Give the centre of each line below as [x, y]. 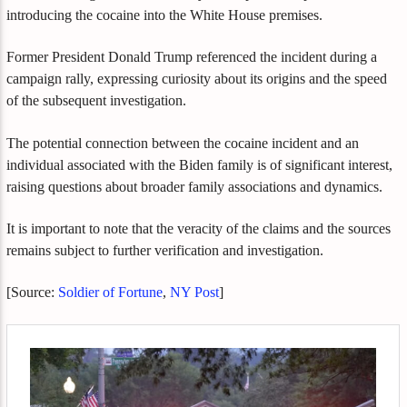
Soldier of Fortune [111, 293]
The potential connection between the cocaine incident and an [183, 143]
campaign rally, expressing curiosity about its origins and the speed [197, 79]
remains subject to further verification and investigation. [165, 250]
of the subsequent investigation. [97, 101]
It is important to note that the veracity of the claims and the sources [199, 228]
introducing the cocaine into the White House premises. [165, 15]
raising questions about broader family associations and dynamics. [195, 186]
